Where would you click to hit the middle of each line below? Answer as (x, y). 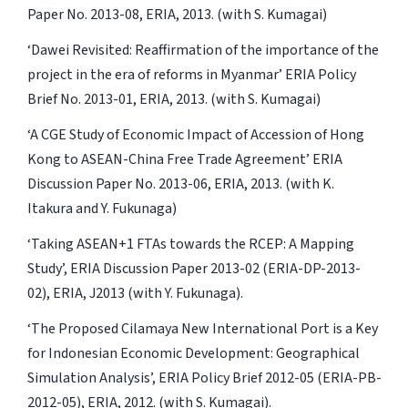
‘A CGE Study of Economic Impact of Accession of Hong (195, 134)
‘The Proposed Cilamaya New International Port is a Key (202, 328)
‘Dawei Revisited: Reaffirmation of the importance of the (203, 50)
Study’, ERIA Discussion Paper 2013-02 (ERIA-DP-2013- (194, 268)
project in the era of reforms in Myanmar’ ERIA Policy (191, 74)
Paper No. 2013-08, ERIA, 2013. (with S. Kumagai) (177, 14)
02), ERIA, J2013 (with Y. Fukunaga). (135, 293)
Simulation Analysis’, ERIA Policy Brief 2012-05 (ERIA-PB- (204, 377)
